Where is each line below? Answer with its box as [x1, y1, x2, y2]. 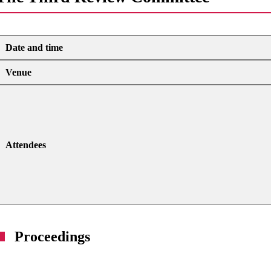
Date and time [5, 42, 64, 53]
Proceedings [15, 229, 91, 245]
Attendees [5, 140, 47, 151]
